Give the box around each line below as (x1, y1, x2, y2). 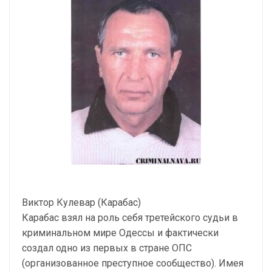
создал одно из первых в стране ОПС (22, 242, 192, 254)
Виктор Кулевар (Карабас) (22, 197, 141, 208)
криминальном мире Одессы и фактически (22, 227, 219, 239)
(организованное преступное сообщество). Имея (22, 257, 243, 269)
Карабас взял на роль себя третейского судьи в (22, 212, 238, 223)
